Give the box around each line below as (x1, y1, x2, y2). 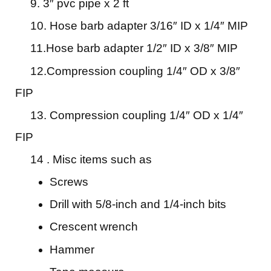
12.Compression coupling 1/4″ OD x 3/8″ (15, 64, 240, 77)
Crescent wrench (50, 220, 138, 233)
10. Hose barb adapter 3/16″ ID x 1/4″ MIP (15, 19, 248, 33)
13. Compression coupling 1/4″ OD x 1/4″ (15, 108, 243, 122)
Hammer (50, 243, 94, 256)
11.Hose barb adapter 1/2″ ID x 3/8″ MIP (15, 42, 241, 55)
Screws (50, 175, 88, 189)
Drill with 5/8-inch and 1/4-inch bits (50, 198, 226, 211)
